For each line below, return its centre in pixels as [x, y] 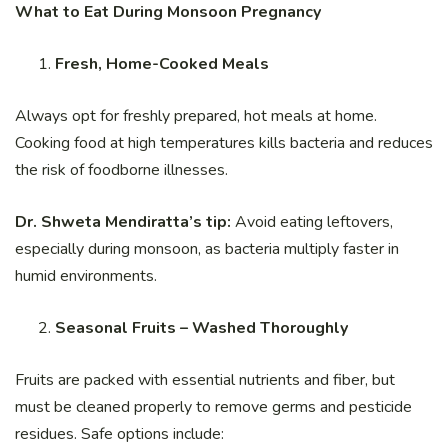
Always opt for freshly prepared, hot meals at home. [196, 116]
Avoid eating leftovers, [312, 222]
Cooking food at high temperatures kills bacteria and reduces [224, 143]
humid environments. [86, 276]
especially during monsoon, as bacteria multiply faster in [207, 249]
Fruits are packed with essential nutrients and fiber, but [205, 380]
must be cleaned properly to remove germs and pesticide [213, 407]
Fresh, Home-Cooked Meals [162, 64]
